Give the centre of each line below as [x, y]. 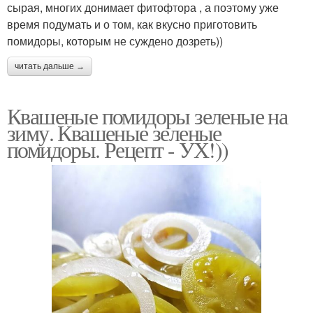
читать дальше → [50, 67]
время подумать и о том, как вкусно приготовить [132, 24]
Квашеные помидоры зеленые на [147, 116]
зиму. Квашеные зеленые [114, 133]
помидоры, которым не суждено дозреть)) [115, 41]
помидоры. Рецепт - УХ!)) [118, 150]
